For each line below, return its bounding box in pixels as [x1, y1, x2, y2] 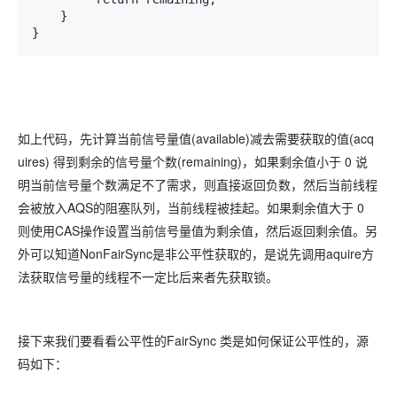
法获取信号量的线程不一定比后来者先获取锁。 [18, 268, 278, 286]
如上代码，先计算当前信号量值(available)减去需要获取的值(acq [18, 129, 374, 148]
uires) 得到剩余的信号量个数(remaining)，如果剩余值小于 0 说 [18, 152, 368, 171]
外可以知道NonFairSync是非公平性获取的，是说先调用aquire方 [18, 245, 374, 263]
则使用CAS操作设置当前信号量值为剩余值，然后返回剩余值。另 [18, 222, 378, 240]
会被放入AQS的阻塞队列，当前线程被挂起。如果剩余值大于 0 [18, 198, 364, 217]
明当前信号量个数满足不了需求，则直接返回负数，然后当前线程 [18, 175, 378, 194]
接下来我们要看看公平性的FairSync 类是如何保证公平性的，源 [18, 331, 369, 350]
